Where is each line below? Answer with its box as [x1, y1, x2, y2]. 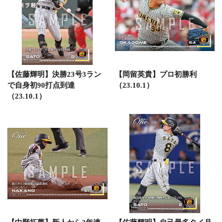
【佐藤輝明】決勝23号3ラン [7, 70, 101, 78]
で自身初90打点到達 [7, 81, 75, 89]
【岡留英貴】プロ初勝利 [114, 70, 197, 78]
